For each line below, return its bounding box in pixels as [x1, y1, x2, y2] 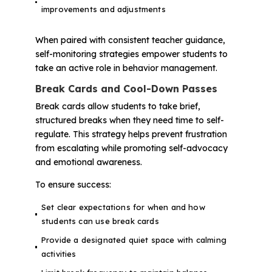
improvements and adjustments [41, 4, 166, 14]
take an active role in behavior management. [35, 63, 217, 74]
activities [41, 249, 76, 259]
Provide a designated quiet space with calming [41, 235, 226, 245]
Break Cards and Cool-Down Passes [35, 83, 217, 95]
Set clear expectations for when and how [41, 202, 205, 212]
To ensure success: [35, 179, 111, 191]
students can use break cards [41, 216, 159, 226]
